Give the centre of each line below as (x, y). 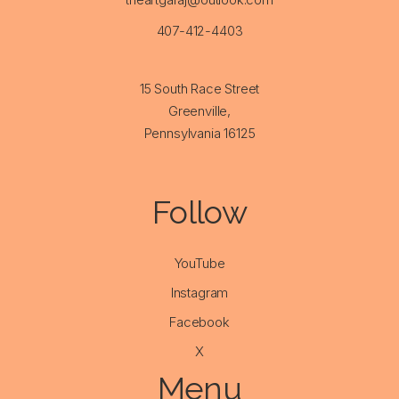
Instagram (199, 293)
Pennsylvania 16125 (199, 133)
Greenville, (199, 111)
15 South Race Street (199, 89)
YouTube (199, 263)
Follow (199, 212)
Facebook (199, 322)
